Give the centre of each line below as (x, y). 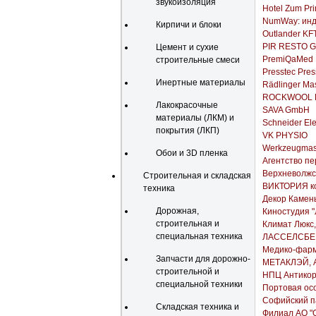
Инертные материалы (201, 83)
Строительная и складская (197, 176)
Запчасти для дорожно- (203, 259)
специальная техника (199, 236)
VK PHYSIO (285, 135)
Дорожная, (177, 211)
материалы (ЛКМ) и (195, 118)
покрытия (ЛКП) (188, 130)
